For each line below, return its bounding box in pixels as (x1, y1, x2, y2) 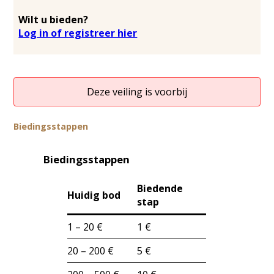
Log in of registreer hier (18, 26, 138, 40)
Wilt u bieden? (18, 12, 89, 26)
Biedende (137, 181, 183, 195)
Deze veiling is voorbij (87, 84, 187, 98)
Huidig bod (67, 188, 121, 202)
